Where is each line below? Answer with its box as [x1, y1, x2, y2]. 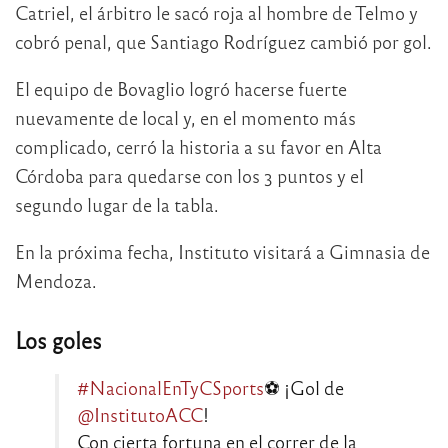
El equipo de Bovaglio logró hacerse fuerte [15, 77, 347, 101]
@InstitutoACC [77, 403, 203, 427]
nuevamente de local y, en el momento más [15, 106, 356, 130]
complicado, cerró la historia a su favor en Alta [15, 135, 382, 159]
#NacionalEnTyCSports [77, 376, 264, 400]
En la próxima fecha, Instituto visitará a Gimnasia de [15, 240, 430, 264]
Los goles [15, 326, 102, 355]
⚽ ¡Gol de [264, 376, 344, 400]
